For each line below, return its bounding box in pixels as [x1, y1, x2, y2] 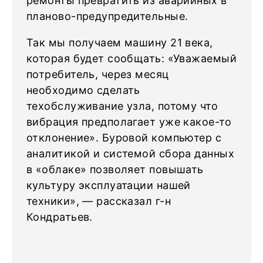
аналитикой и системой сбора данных [26, 147, 234, 160]
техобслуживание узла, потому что [26, 100, 218, 112]
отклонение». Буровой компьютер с [26, 131, 222, 144]
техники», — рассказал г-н [26, 195, 171, 207]
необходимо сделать [26, 84, 140, 96]
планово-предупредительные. [26, 10, 191, 22]
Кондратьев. [26, 211, 96, 223]
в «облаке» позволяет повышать [26, 163, 204, 176]
